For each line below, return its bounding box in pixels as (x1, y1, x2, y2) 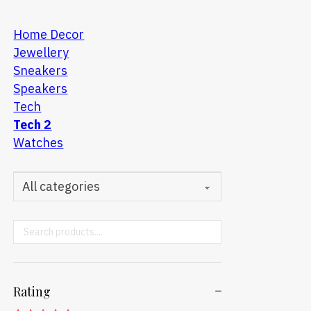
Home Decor (13, 26, 85, 43)
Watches (13, 135, 64, 151)
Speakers (13, 81, 68, 97)
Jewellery (13, 44, 69, 61)
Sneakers (13, 62, 68, 79)
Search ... (13, 220, 67, 237)
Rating (13, 283, 51, 299)
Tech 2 (13, 117, 52, 133)
